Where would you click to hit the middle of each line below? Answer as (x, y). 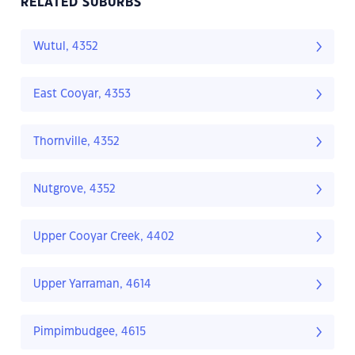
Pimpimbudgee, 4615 (90, 332)
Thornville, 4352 (76, 142)
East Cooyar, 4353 (82, 95)
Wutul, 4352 (66, 47)
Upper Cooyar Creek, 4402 (104, 237)
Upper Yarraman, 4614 (92, 285)
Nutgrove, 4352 (74, 190)
